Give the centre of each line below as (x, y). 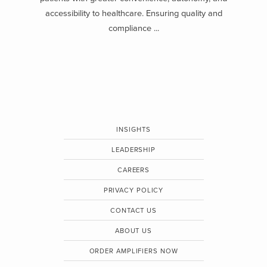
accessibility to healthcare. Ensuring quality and (133, 14)
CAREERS (133, 170)
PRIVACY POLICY (133, 191)
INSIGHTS (133, 130)
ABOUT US (133, 231)
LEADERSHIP (133, 150)
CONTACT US (133, 211)
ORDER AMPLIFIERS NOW (133, 252)
